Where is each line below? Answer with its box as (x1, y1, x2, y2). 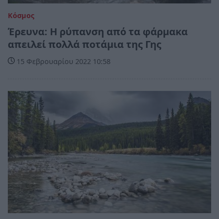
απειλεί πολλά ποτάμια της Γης (8, 38, 161, 51)
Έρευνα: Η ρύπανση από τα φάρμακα (8, 25, 188, 39)
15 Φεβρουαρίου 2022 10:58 (15, 57, 110, 66)
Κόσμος (8, 11, 34, 21)
